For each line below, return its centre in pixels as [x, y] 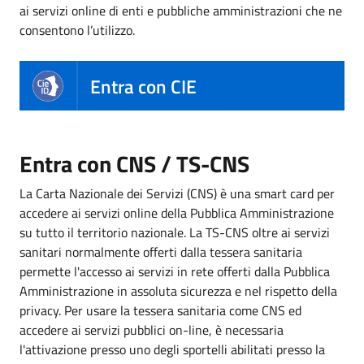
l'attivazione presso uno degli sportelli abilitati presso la [172, 350]
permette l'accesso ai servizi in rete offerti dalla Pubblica [175, 272]
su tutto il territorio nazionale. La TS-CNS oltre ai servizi [175, 233]
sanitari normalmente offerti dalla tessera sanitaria [161, 252]
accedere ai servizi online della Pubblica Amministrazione [177, 213]
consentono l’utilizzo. [77, 30]
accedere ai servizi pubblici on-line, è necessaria [152, 330]
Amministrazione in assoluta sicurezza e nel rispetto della [178, 291]
